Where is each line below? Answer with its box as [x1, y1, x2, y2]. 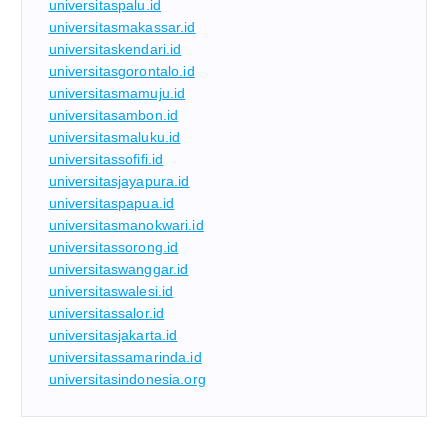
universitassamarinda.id [48, 348, 202, 365]
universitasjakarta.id [48, 326, 178, 343]
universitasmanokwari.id [48, 216, 204, 233]
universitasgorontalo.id [48, 62, 195, 79]
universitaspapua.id [48, 194, 175, 211]
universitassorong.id [48, 238, 179, 255]
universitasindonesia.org [48, 370, 206, 387]
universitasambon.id [48, 106, 179, 123]
